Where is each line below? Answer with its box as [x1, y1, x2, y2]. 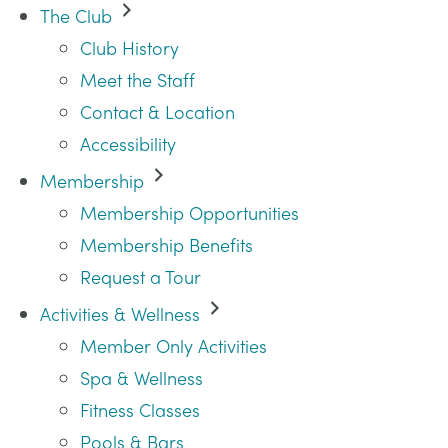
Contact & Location [80, 99, 235, 124]
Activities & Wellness [40, 301, 200, 326]
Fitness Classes [80, 397, 200, 422]
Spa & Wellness [80, 365, 203, 390]
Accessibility [80, 131, 176, 156]
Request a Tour [80, 264, 201, 289]
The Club [40, 3, 112, 28]
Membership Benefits [80, 232, 253, 257]
